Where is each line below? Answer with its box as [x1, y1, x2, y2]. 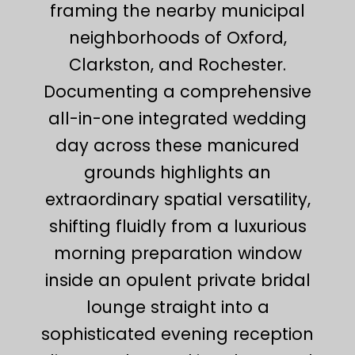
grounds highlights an [84, 160, 271, 184]
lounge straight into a [86, 295, 269, 319]
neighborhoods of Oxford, [68, 25, 287, 49]
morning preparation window [53, 241, 302, 265]
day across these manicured [55, 133, 300, 157]
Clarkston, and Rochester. [69, 52, 286, 76]
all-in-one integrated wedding [48, 106, 307, 130]
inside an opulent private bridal [44, 268, 311, 292]
